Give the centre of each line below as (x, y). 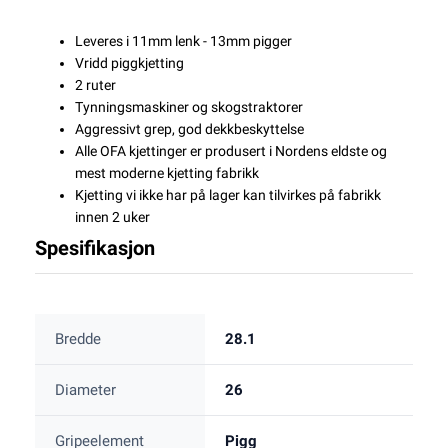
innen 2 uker (112, 217)
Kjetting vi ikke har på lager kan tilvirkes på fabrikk (228, 195)
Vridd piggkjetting (129, 63)
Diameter (85, 390)
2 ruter (95, 85)
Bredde (78, 339)
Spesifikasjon (95, 248)
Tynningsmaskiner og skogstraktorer (189, 107)
